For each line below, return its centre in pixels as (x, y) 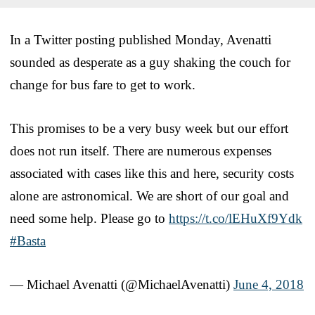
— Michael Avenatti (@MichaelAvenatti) (122, 284)
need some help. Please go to (89, 218)
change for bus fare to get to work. (103, 84)
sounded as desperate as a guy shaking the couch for (150, 62)
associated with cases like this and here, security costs (152, 173)
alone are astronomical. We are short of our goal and (149, 195)
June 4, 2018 (269, 284)
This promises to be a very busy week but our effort (149, 128)
